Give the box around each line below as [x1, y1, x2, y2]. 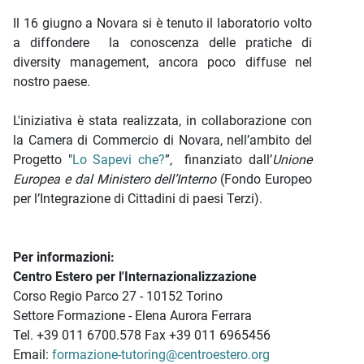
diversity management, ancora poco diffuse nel [13, 54, 312, 70]
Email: [13, 347, 52, 362]
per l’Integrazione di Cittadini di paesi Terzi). [13, 191, 262, 206]
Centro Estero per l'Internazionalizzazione [13, 269, 257, 284]
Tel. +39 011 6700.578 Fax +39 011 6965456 [13, 327, 271, 343]
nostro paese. [13, 74, 90, 89]
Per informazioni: [13, 249, 115, 265]
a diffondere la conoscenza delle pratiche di [13, 35, 312, 50]
